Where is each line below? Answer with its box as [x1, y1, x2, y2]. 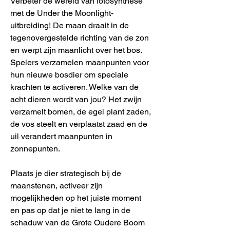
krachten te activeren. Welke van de [10, 82, 139, 92]
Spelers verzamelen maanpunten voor [10, 57, 149, 67]
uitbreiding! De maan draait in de [10, 21, 129, 30]
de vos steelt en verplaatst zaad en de [10, 119, 147, 129]
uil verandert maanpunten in [10, 131, 112, 141]
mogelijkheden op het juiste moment [10, 193, 141, 203]
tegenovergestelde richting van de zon [10, 33, 149, 43]
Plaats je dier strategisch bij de [10, 168, 121, 178]
